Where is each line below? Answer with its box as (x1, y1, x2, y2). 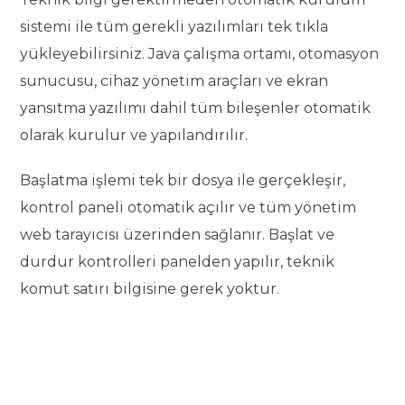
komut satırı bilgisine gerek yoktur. (20, 279, 280, 297)
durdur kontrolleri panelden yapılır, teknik (20, 252, 335, 270)
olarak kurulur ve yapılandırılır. (20, 126, 249, 144)
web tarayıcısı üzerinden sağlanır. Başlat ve (20, 225, 335, 243)
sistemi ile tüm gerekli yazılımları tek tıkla (20, 17, 329, 35)
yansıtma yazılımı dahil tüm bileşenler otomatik (20, 99, 372, 117)
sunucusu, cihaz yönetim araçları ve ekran (20, 71, 329, 89)
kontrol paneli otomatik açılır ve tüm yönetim (20, 198, 357, 216)
